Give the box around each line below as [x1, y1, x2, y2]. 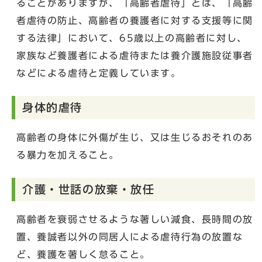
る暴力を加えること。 [16, 150, 119, 160]
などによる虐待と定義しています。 [16, 68, 181, 78]
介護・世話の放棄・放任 [22, 183, 155, 195]
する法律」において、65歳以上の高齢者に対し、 [16, 33, 247, 43]
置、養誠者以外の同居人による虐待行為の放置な [16, 232, 243, 242]
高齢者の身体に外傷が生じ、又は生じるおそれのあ [16, 132, 253, 142]
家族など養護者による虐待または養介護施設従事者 [16, 50, 253, 60]
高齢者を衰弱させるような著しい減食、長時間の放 [16, 214, 253, 224]
